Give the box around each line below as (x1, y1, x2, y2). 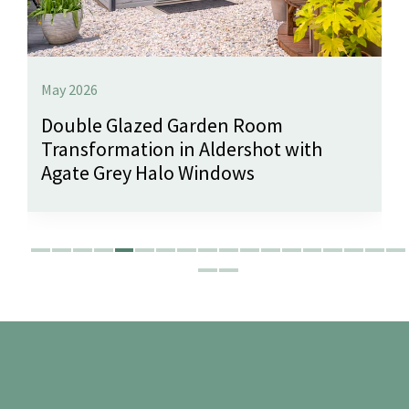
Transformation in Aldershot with (41, 135, 322, 162)
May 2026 (41, 79, 98, 99)
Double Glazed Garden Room (41, 111, 283, 138)
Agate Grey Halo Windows (41, 159, 255, 185)
